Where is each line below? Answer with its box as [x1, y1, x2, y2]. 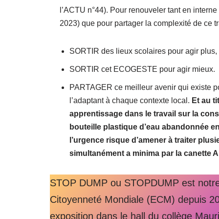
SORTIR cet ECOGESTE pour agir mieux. [69, 65, 215, 73]
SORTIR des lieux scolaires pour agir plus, [69, 47, 217, 55]
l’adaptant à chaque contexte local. [69, 96, 192, 105]
